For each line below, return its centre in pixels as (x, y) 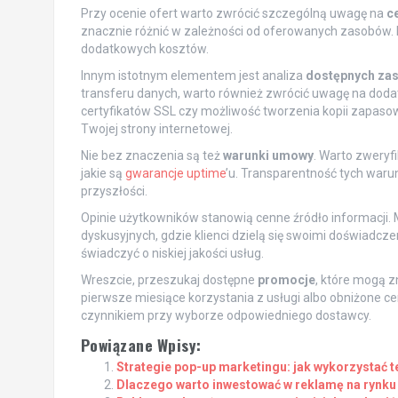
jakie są (103, 174)
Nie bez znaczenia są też (151, 156)
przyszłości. (114, 191)
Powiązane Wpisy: (141, 345)
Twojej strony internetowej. (156, 129)
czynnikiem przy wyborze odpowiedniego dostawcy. (226, 316)
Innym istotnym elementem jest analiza (193, 76)
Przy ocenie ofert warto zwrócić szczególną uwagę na (233, 14)
